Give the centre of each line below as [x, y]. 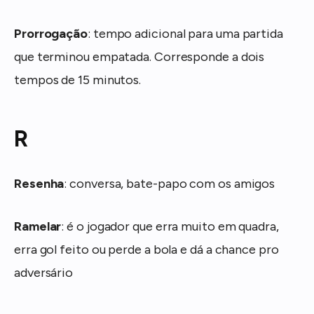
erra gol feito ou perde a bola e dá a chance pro [146, 249]
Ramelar [38, 226]
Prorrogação [51, 33]
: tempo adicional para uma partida [185, 33]
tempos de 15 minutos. [78, 80]
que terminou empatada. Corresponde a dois [139, 56]
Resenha [39, 183]
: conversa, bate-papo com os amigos [170, 183]
